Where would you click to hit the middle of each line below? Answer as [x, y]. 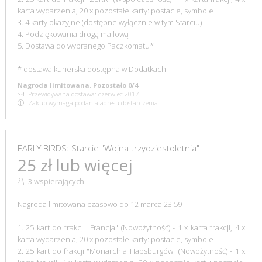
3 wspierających [55, 181]
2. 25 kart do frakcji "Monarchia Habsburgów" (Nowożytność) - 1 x [131, 251]
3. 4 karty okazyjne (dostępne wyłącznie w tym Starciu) [109, 22]
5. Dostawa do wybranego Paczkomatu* [85, 45]
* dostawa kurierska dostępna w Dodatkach [92, 69]
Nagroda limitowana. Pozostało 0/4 [77, 85]
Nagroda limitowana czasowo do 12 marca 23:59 [99, 204]
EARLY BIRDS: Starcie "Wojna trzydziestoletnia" [108, 148]
